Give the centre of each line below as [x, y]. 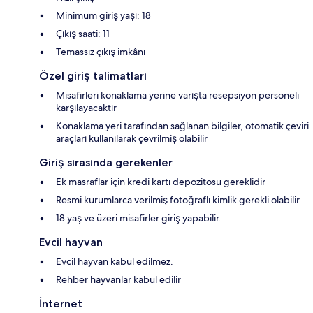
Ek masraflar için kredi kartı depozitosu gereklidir [161, 182]
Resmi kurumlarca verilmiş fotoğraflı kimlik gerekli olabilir [178, 200]
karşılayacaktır [86, 108]
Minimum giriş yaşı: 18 [103, 16]
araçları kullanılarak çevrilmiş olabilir [132, 139]
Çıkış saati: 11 [83, 34]
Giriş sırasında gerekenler [106, 163]
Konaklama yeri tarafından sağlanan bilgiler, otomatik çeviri [182, 126]
